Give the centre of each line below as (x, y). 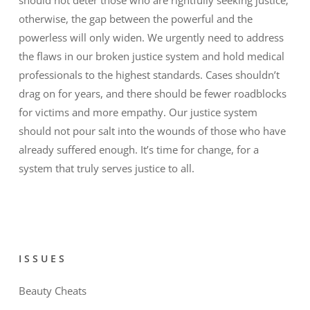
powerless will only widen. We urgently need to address (151, 37)
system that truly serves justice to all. (106, 168)
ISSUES (43, 259)
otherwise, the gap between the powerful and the (135, 18)
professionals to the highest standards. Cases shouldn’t (149, 74)
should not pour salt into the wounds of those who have (152, 130)
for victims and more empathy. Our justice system (138, 112)
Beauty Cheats (52, 291)
